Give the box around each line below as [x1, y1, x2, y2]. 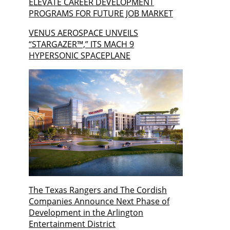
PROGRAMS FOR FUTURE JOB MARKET [29, 8, 174, 20]
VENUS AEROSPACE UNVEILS [29, 27, 139, 39]
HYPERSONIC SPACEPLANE [29, 50, 131, 62]
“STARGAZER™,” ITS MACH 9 [29, 39, 135, 50]
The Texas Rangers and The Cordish [29, 184, 167, 196]
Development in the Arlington [29, 207, 144, 219]
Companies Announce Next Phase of [29, 196, 170, 207]
